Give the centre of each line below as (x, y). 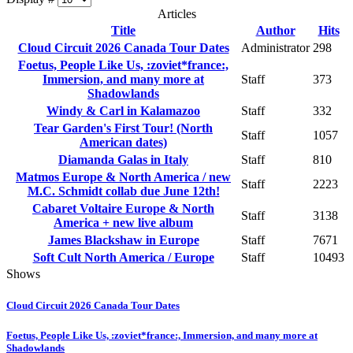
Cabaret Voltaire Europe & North (123, 209)
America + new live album (123, 223)
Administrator (275, 48)
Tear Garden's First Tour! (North (123, 128)
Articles (176, 14)
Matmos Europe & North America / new (123, 177)
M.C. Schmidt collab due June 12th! (123, 191)
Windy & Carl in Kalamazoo (123, 111)
